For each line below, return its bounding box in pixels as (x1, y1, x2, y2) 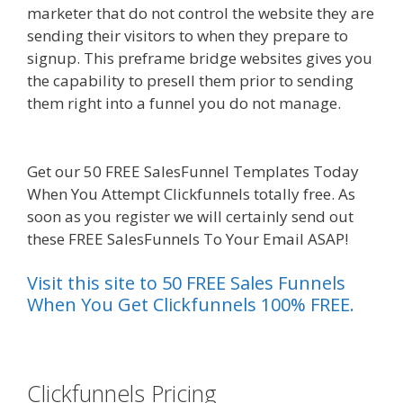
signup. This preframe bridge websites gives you (27, 48, 372, 69)
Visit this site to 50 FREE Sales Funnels (27, 271, 345, 296)
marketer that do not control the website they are (27, 3, 374, 24)
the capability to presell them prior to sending (27, 70, 354, 92)
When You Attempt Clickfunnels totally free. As (27, 183, 355, 204)
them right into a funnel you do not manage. (27, 93, 341, 114)
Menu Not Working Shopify (27, 115, 219, 137)
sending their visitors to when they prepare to (27, 25, 348, 47)
